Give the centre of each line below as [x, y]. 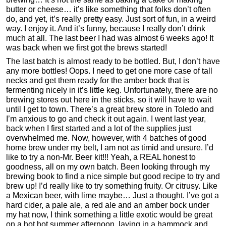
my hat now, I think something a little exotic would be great [109, 214]
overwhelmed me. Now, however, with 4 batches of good [106, 138]
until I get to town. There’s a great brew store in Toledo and [110, 109]
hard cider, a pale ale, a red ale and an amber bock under [108, 205]
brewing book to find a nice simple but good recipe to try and [113, 176]
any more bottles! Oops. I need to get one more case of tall [109, 71]
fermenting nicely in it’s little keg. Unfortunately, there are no [112, 90]
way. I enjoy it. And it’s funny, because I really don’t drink [106, 28]
